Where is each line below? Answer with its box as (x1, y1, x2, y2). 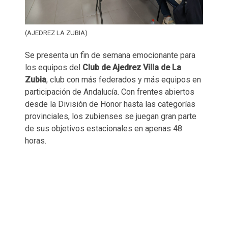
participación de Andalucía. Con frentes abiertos (25, 87, 194, 97)
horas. (25, 135, 46, 146)
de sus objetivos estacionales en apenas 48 (25, 123, 182, 133)
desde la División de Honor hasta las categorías (25, 99, 195, 109)
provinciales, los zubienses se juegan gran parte (25, 111, 196, 121)
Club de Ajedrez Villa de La (82, 62, 181, 72)
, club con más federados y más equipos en (46, 74, 201, 84)
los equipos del (25, 62, 82, 72)
